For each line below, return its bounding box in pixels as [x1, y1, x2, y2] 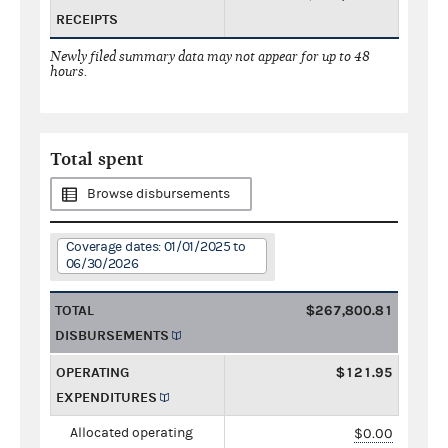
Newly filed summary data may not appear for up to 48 [50, 47, 370, 65]
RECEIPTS [56, 10, 118, 28]
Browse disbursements [87, 185, 230, 202]
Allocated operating [70, 424, 193, 441]
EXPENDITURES [56, 388, 157, 406]
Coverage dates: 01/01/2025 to [65, 238, 246, 255]
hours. [50, 62, 88, 80]
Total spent [50, 148, 144, 170]
